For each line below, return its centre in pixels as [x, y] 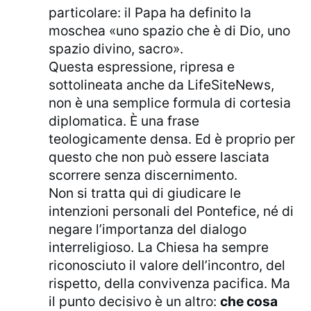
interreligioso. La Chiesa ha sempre [159, 247]
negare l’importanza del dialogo [148, 229]
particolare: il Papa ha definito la [150, 13]
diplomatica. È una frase [124, 121]
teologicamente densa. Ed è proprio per [172, 139]
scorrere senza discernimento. [143, 175]
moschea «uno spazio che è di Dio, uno [170, 31]
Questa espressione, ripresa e [142, 67]
